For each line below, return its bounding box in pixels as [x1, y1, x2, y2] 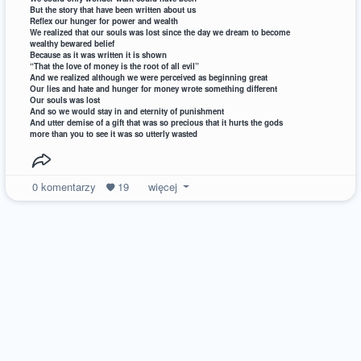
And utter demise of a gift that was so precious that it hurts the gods [30, 116, 284, 128]
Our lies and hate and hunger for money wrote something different [30, 82, 278, 94]
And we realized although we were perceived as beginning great [30, 71, 268, 83]
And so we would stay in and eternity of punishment [30, 105, 225, 117]
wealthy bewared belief [30, 37, 115, 49]
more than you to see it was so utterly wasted [30, 127, 198, 139]
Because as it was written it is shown [30, 48, 168, 60]
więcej [144, 178, 180, 194]
